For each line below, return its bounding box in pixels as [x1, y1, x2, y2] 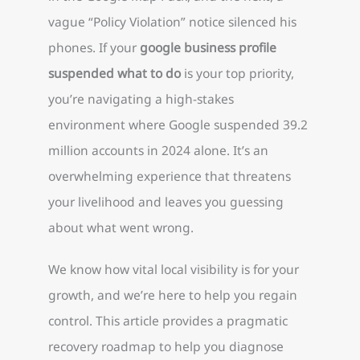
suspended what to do [48, 64, 181, 83]
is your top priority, [181, 64, 294, 83]
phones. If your [48, 39, 140, 57]
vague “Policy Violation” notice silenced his [48, 13, 297, 31]
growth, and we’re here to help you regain [48, 285, 297, 304]
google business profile [140, 39, 276, 57]
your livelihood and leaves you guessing [48, 193, 284, 211]
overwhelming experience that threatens [48, 167, 291, 186]
